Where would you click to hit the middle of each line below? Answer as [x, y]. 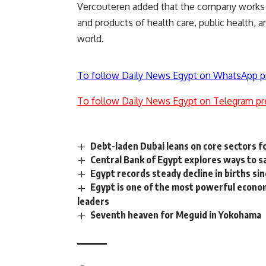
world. [91, 39]
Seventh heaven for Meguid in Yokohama [176, 215]
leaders [94, 201]
